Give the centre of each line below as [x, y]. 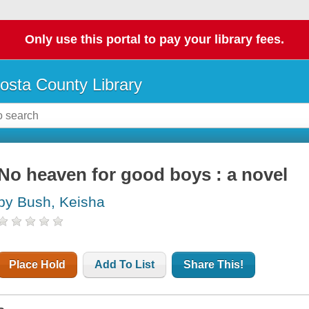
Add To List [125, 265]
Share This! [214, 265]
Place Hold [38, 265]
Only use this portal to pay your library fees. [154, 40]
